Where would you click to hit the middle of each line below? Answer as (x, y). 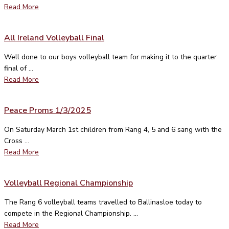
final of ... (19, 68)
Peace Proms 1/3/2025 (48, 110)
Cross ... (17, 141)
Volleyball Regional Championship (68, 183)
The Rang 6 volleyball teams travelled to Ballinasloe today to (103, 202)
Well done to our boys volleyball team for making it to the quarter (110, 57)
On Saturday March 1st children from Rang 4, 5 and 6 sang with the (113, 129)
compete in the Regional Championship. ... (71, 213)
